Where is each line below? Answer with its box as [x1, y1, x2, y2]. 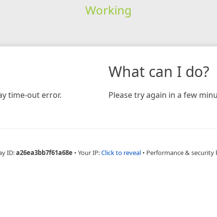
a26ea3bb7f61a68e [15, 148, 73, 157]
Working [85, 1, 132, 18]
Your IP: [77, 148, 101, 157]
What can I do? [108, 61, 209, 81]
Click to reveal [101, 148, 141, 157]
